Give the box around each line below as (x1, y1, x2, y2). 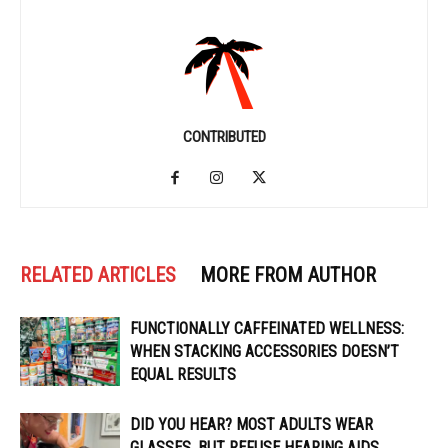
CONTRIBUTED (182, 128, 266, 147)
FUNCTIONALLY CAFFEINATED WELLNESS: (130, 319, 404, 339)
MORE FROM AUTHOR (200, 263, 376, 288)
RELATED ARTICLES (20, 263, 176, 288)
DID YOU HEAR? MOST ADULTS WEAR (130, 415, 373, 435)
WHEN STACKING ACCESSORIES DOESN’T (130, 342, 399, 362)
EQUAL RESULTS (130, 365, 236, 385)
